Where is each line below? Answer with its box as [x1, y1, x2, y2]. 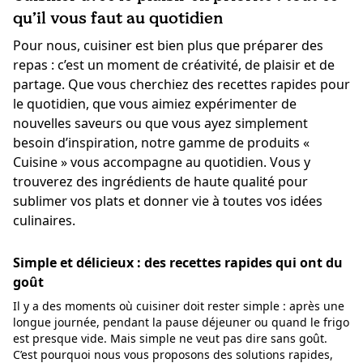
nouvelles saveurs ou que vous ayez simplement [13, 113, 308, 132]
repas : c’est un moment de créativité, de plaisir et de [13, 55, 335, 74]
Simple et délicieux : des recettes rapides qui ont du [13, 253, 343, 271]
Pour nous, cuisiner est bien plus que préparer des [13, 36, 323, 54]
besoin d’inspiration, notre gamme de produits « [13, 133, 310, 152]
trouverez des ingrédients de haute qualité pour [13, 172, 308, 190]
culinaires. [13, 211, 75, 229]
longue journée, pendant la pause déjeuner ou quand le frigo [13, 314, 349, 330]
